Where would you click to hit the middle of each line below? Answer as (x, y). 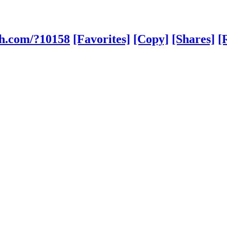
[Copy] (151, 39)
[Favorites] (102, 39)
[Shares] (193, 39)
